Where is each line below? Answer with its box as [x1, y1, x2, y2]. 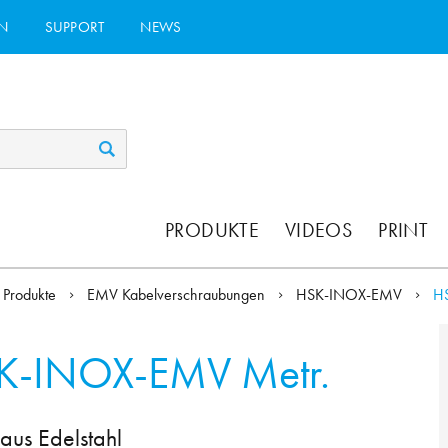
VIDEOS [285, 217, 353, 244]
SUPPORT [44, 16, 105, 37]
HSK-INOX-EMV [296, 284, 407, 306]
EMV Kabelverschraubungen [86, 284, 269, 306]
